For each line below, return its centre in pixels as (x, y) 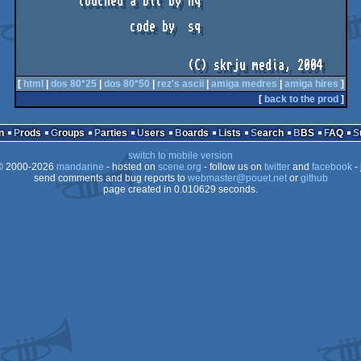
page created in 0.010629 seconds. (180, 189)
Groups (71, 133)
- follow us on (232, 167)
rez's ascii (180, 84)
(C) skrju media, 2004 (255, 65)
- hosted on (131, 167)
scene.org (179, 167)
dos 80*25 (73, 84)
